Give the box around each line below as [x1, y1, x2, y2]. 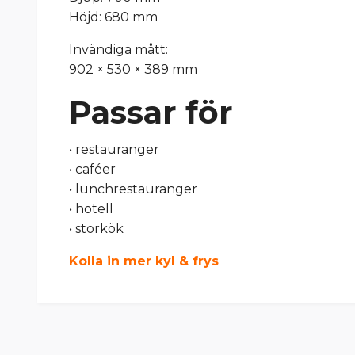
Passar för [69, 93, 233, 132]
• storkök [69, 221, 124, 237]
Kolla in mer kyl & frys [69, 254, 219, 269]
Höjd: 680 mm [69, 10, 158, 25]
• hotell [69, 201, 113, 217]
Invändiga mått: [69, 42, 168, 58]
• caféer [69, 162, 116, 177]
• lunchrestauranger [69, 181, 197, 197]
